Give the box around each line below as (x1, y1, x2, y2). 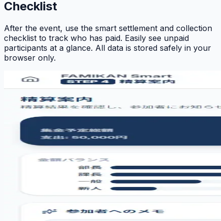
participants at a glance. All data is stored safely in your (4, 42, 211, 53)
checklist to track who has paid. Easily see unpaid (4, 33, 189, 43)
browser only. (4, 52, 56, 63)
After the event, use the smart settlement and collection (4, 23, 212, 33)
